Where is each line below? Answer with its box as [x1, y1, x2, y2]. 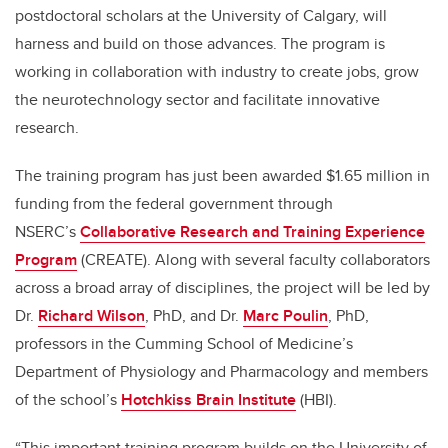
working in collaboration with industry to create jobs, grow [15, 60, 419, 84]
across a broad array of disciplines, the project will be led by [15, 276, 430, 300]
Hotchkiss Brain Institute [121, 388, 296, 412]
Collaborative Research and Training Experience [80, 220, 425, 244]
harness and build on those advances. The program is [15, 32, 385, 56]
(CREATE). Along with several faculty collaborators [77, 248, 430, 272]
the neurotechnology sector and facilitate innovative [15, 88, 380, 112]
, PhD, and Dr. [145, 304, 243, 328]
